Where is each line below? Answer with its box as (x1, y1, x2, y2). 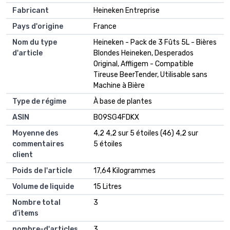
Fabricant (12, 6, 49, 15)
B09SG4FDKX (93, 113, 139, 122)
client (12, 150, 33, 160)
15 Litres (93, 182, 122, 191)
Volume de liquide (12, 182, 74, 191)
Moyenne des (12, 129, 59, 138)
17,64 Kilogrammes (93, 166, 156, 176)
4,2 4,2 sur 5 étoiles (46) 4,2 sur (93, 129, 198, 138)
